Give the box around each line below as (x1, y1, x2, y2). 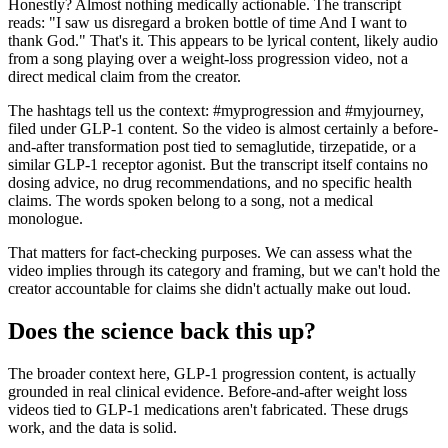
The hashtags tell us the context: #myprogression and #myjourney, (8, 101, 424, 119)
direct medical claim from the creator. (8, 67, 241, 85)
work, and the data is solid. (8, 418, 177, 436)
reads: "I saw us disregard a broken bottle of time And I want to (8, 13, 407, 31)
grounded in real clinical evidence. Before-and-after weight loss (8, 382, 407, 400)
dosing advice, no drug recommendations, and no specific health (8, 173, 412, 191)
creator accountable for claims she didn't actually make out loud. (8, 279, 411, 297)
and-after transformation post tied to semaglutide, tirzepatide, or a (8, 137, 416, 155)
